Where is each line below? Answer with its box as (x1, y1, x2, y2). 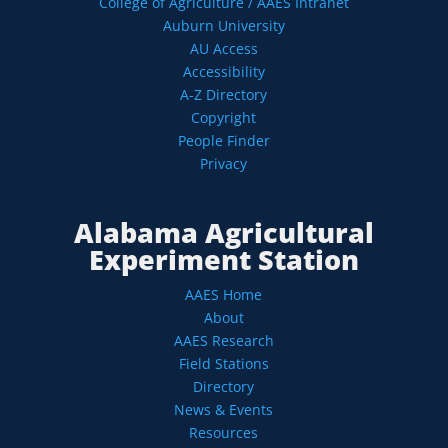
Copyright (191, 108, 257, 128)
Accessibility (182, 62, 265, 82)
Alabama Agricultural (73, 214, 374, 252)
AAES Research (173, 331, 274, 351)
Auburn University (162, 16, 285, 36)
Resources (189, 423, 259, 443)
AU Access (189, 39, 258, 59)
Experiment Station (88, 241, 359, 279)
